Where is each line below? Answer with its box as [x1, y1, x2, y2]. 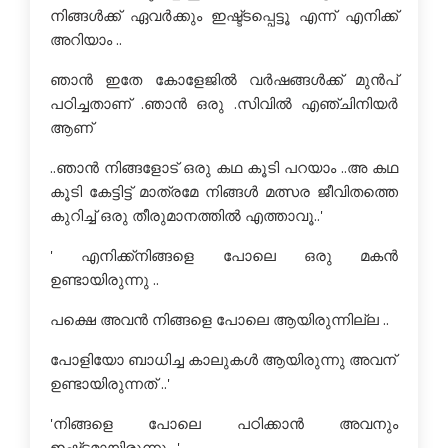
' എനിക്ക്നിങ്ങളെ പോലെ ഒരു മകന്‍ [50, 245, 398, 265]
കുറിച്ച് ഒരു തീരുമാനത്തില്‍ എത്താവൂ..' [50, 205, 323, 225]
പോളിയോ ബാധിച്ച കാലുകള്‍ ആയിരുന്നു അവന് [50, 349, 396, 369]
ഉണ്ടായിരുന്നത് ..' [50, 373, 170, 393]
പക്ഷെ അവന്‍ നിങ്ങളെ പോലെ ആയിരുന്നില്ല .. [50, 309, 389, 329]
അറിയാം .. [50, 29, 122, 49]
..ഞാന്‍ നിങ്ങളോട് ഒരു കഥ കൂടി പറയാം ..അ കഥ [50, 157, 398, 177]
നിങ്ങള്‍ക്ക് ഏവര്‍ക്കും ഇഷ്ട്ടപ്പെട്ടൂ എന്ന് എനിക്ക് [50, 5, 398, 25]
